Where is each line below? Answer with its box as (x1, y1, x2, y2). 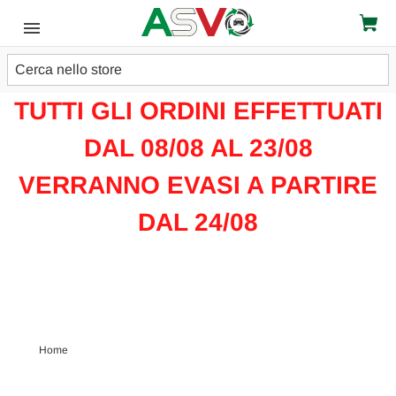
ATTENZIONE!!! (108, 60, 288, 88)
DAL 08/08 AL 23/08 (83, 134, 313, 162)
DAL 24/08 (138, 209, 258, 236)
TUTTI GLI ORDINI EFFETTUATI (13, 97, 383, 125)
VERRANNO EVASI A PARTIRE (19, 171, 377, 199)
